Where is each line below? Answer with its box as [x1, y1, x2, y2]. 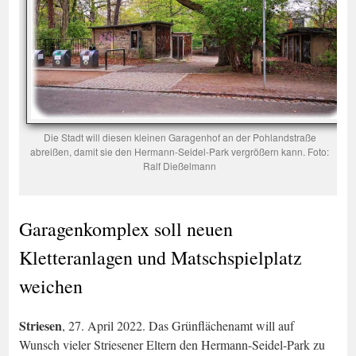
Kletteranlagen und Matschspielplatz [19, 245, 302, 270]
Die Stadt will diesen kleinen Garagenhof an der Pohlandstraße [43, 130, 316, 144]
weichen [19, 273, 83, 299]
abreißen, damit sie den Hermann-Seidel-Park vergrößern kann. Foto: [30, 145, 329, 158]
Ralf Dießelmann [143, 159, 216, 172]
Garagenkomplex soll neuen [19, 216, 233, 242]
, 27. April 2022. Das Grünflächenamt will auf [62, 317, 294, 334]
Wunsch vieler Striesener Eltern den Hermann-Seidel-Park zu [19, 336, 325, 353]
